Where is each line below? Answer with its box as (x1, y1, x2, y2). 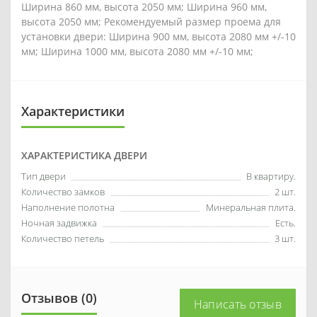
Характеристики (21, 102, 125, 120)
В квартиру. (246, 169, 296, 183)
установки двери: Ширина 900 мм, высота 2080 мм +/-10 (21, 29, 296, 43)
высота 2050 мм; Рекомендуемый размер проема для (21, 14, 281, 28)
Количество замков (21, 185, 105, 198)
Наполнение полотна (21, 200, 115, 214)
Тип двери (21, 169, 66, 183)
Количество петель (21, 231, 104, 245)
